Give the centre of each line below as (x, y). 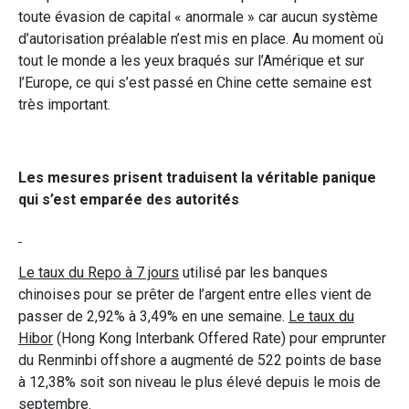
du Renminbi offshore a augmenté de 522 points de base (200, 360)
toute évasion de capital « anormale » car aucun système (198, 16)
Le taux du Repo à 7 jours (99, 272)
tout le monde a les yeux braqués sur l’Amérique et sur (191, 60)
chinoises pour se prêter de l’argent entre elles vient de (195, 294)
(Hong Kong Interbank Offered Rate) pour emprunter (220, 338)
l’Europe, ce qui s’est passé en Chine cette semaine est (195, 82)
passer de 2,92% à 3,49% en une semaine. (153, 316)
